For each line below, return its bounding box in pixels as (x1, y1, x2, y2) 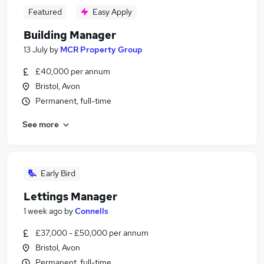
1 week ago (24, 206, 62, 216)
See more (22, 118, 59, 130)
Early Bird (41, 168, 75, 179)
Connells (75, 206, 108, 216)
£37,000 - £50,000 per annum (35, 227, 148, 238)
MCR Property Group (60, 44, 143, 55)
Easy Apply (93, 6, 132, 17)
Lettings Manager (24, 190, 117, 203)
